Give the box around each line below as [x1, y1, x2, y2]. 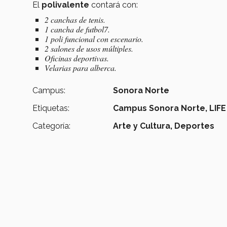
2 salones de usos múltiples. [45, 43, 133, 54]
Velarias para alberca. [45, 62, 117, 73]
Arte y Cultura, [113, 121, 173, 131]
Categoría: [32, 121, 70, 131]
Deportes [174, 121, 215, 131]
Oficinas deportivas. [45, 52, 109, 63]
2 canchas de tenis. [45, 14, 105, 25]
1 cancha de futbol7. [45, 23, 110, 34]
